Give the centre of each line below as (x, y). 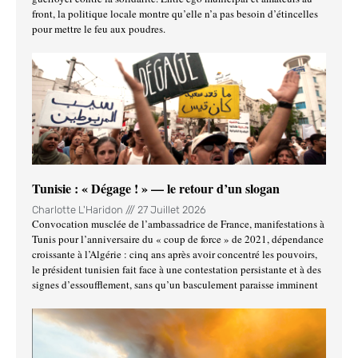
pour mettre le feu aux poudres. (99, 29)
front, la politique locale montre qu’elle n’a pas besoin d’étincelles (175, 14)
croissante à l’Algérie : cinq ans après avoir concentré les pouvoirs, (175, 255)
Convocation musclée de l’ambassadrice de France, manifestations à (178, 224)
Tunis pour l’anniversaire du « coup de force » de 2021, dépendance (178, 239)
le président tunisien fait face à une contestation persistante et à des (177, 270)
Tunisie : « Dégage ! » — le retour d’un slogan (156, 189)
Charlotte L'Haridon (79, 210)
